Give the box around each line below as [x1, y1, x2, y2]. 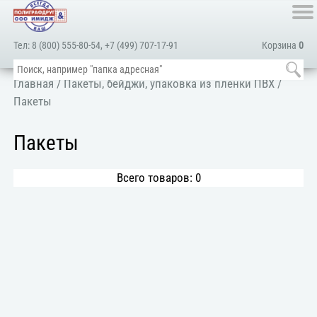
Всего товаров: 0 [116, 170, 201, 185]
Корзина [261, 39, 299, 52]
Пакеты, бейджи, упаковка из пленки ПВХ [64, 76, 275, 91]
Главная [13, 76, 54, 91]
